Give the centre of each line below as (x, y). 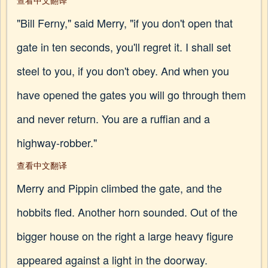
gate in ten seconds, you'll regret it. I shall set (124, 47)
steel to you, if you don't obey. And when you (123, 71)
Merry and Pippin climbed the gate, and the (119, 188)
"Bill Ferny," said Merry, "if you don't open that (125, 23)
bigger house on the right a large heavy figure (125, 236)
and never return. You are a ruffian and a (113, 118)
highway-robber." (57, 142)
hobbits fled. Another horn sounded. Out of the (127, 212)
